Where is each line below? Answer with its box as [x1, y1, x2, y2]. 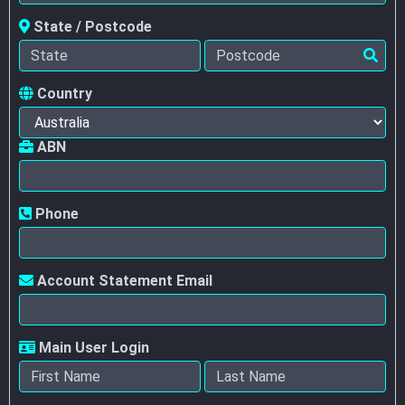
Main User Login [35, 339, 149, 356]
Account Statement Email [33, 272, 212, 289]
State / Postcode [30, 18, 152, 35]
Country [33, 85, 92, 102]
